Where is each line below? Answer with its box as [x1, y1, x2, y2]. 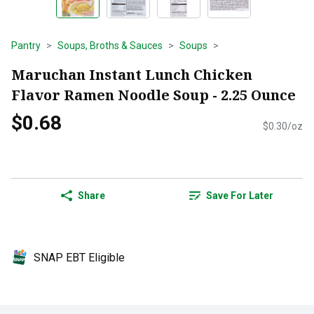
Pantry [11, 40, 41, 51]
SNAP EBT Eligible [34, 251, 125, 265]
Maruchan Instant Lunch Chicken [11, 64, 252, 84]
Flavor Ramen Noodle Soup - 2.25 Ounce [11, 85, 296, 104]
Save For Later [206, 190, 273, 202]
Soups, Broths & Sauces [57, 40, 163, 51]
